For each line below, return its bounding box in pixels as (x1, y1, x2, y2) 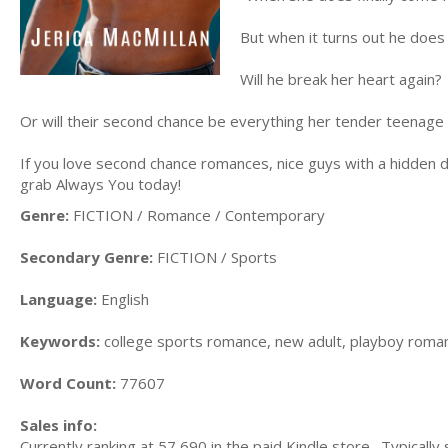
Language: (20, 289, 97, 309)
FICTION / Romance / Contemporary (69, 205, 325, 225)
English (97, 289, 149, 309)
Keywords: (20, 331, 100, 351)
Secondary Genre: (20, 247, 153, 267)
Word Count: (20, 373, 116, 393)
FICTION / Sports (153, 247, 277, 267)
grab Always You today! (20, 173, 181, 194)
